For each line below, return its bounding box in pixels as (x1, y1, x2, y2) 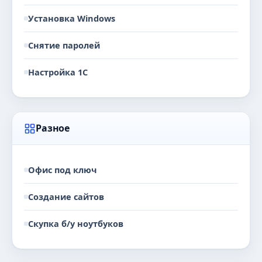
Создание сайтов (28, 191, 104, 202)
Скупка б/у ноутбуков (28, 218, 123, 229)
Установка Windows (28, 12, 115, 24)
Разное (36, 122, 70, 135)
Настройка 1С (28, 66, 88, 78)
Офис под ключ (28, 164, 97, 175)
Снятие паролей (28, 39, 100, 51)
